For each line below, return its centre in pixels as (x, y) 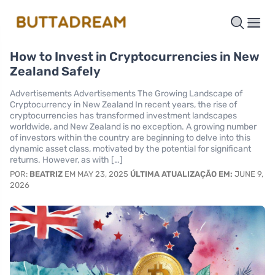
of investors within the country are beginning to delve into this (130, 137)
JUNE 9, (248, 174)
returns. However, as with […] (66, 160)
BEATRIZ (46, 174)
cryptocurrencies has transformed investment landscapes (123, 115)
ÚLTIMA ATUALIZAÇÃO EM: (181, 174)
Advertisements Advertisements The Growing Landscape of (126, 93)
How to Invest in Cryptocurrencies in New (135, 56)
